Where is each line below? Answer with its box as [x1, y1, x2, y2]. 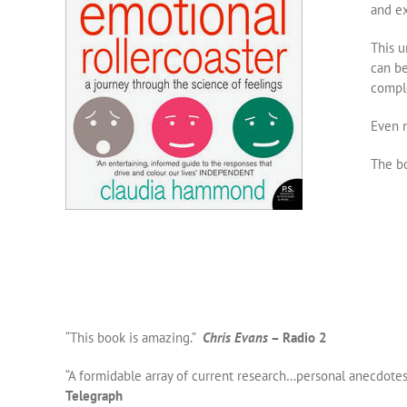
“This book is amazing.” [65, 329, 203, 346]
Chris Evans [203, 329, 268, 346]
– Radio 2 [268, 329, 327, 346]
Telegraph [65, 387, 123, 404]
